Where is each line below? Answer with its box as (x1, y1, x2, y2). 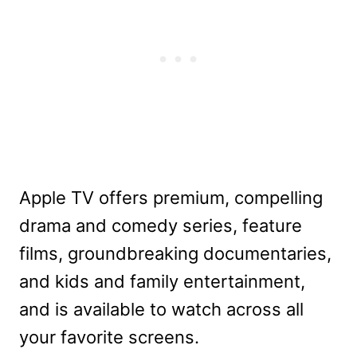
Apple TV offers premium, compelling (19, 187, 323, 209)
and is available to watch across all (19, 299, 304, 320)
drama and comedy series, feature (19, 215, 302, 237)
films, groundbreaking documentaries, (19, 243, 331, 265)
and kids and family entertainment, (19, 271, 305, 292)
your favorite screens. (19, 327, 199, 348)
